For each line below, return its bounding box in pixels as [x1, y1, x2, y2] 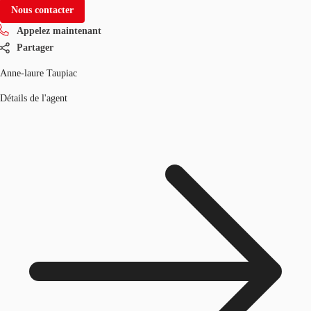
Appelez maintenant [17, 25, 101, 36]
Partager [17, 42, 53, 53]
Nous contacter [11, 4, 74, 15]
